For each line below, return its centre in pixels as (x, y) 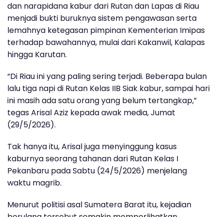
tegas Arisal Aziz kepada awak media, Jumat (91, 112)
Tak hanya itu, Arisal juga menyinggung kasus (92, 146)
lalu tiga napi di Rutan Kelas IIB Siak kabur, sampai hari (108, 88)
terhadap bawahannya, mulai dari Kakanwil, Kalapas (106, 42)
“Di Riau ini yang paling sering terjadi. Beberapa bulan (107, 76)
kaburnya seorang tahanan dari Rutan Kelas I (93, 158)
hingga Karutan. (37, 54)
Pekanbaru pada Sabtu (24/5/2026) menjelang (97, 170)
